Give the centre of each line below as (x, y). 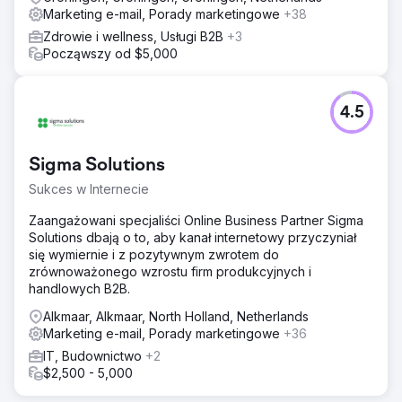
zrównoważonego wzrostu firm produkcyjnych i (170, 271)
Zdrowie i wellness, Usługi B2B (135, 36)
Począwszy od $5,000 (110, 53)
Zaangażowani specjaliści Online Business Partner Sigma (196, 220)
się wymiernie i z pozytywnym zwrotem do (154, 254)
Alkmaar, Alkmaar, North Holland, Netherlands (176, 316)
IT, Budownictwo (94, 355)
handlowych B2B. (79, 288)
